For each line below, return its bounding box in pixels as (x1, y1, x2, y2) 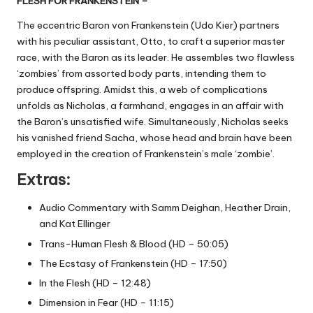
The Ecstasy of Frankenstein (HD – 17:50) (39, 256, 227, 270)
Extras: (17, 170, 71, 190)
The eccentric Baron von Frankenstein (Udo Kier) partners (17, 19, 279, 32)
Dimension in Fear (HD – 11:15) (39, 296, 174, 309)
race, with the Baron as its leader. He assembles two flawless (17, 51, 295, 64)
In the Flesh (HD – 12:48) (39, 276, 151, 289)
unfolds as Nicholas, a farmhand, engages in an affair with (17, 99, 284, 112)
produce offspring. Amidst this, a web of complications (17, 83, 268, 96)
